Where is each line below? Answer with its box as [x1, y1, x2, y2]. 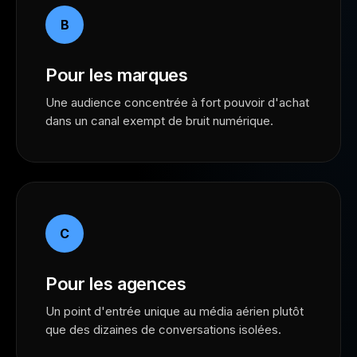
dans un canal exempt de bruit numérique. [45, 113, 273, 128]
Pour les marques [45, 65, 188, 85]
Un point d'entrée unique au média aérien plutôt [45, 304, 304, 319]
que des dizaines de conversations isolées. [45, 322, 281, 337]
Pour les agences [45, 273, 186, 294]
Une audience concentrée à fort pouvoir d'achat [45, 95, 309, 110]
